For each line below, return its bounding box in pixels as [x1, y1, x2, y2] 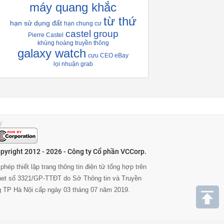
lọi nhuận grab [53, 60, 93, 67]
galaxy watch [17, 46, 86, 60]
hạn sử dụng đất [9, 19, 62, 27]
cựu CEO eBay [88, 52, 128, 59]
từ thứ [103, 14, 136, 28]
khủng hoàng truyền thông [37, 39, 109, 46]
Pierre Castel [27, 31, 63, 38]
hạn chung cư [63, 20, 101, 27]
